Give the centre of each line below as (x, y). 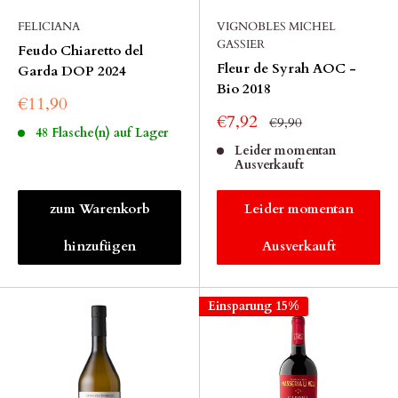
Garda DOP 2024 (72, 71)
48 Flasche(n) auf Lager (101, 133)
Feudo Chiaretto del (80, 51)
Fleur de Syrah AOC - (287, 68)
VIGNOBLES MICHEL (276, 27)
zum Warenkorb (99, 209)
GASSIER (241, 44)
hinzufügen (99, 246)
